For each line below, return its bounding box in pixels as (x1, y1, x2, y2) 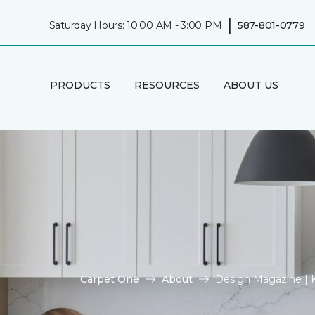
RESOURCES (134, 78, 200, 91)
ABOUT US (223, 78, 278, 91)
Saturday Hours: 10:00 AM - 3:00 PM (49, 18, 222, 32)
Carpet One (80, 272, 139, 285)
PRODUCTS (49, 78, 110, 91)
